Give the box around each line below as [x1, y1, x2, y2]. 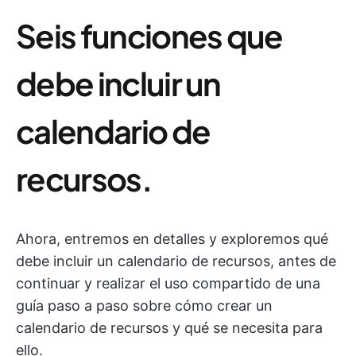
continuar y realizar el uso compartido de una [16, 275, 320, 292]
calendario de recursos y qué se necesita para [16, 319, 323, 337]
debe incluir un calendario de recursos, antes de [16, 253, 336, 270]
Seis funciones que [16, 15, 283, 56]
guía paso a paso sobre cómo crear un [16, 297, 273, 315]
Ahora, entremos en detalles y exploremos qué [16, 230, 328, 248]
